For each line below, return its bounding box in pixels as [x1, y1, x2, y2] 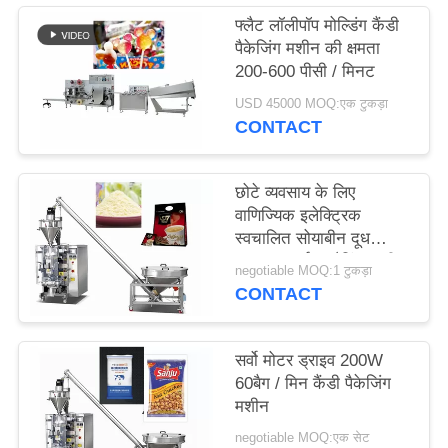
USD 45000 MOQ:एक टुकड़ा [235, 96, 389, 111]
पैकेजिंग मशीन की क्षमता [235, 39, 381, 59]
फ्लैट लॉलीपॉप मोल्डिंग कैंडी [235, 16, 400, 36]
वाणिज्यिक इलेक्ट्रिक [235, 206, 362, 226]
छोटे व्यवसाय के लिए [235, 183, 356, 203]
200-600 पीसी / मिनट [235, 62, 376, 82]
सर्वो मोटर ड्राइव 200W [235, 350, 384, 370]
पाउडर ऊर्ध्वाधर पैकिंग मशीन [235, 252, 407, 272]
